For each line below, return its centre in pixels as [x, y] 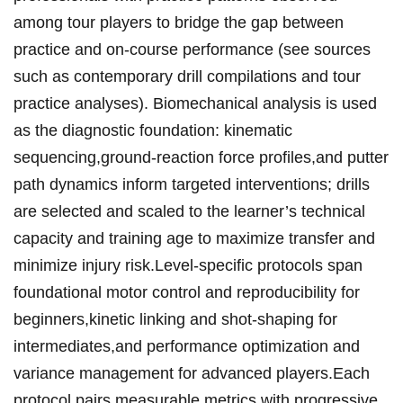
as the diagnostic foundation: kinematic [153, 131]
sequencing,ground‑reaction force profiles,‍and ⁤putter [201, 158]
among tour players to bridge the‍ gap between [179, 23]
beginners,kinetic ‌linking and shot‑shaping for [175, 320]
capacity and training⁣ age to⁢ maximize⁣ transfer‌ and [194, 239]
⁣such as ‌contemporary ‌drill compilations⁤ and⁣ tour [187, 77]
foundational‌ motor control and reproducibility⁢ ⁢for [187, 293]
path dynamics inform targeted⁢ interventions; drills [192, 185]
